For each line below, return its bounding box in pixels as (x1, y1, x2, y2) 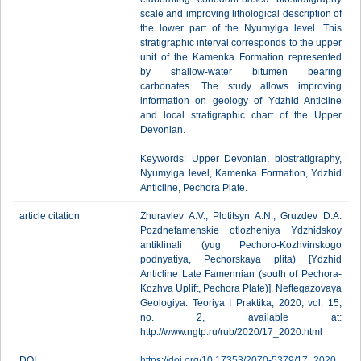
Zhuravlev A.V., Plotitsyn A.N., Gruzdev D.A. (140, 210, 342, 222)
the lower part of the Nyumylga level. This (140, 23, 342, 34)
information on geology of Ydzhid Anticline (140, 95, 342, 106)
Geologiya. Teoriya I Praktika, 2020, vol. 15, (140, 297, 342, 309)
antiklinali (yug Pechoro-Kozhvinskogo (140, 239, 342, 251)
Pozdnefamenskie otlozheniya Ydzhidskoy (140, 225, 342, 236)
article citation (19, 210, 80, 222)
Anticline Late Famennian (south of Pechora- (140, 268, 342, 280)
